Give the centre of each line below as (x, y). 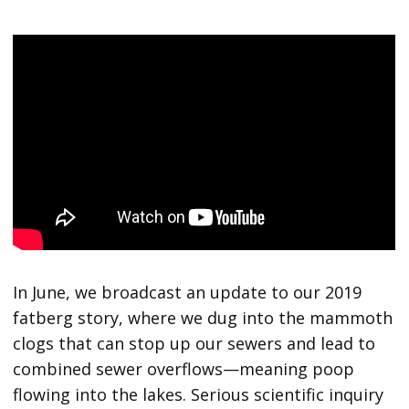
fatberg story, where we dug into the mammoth (203, 317)
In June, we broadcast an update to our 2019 (188, 292)
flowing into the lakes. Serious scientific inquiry (199, 394)
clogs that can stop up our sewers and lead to (194, 343)
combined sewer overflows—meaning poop (184, 368)
